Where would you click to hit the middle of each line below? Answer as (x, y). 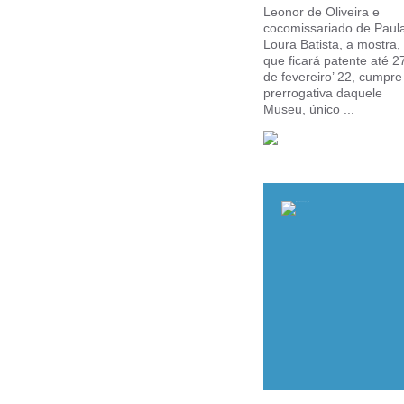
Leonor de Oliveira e (321, 12)
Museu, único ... (309, 109)
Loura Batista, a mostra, (332, 44)
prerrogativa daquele (323, 93)
